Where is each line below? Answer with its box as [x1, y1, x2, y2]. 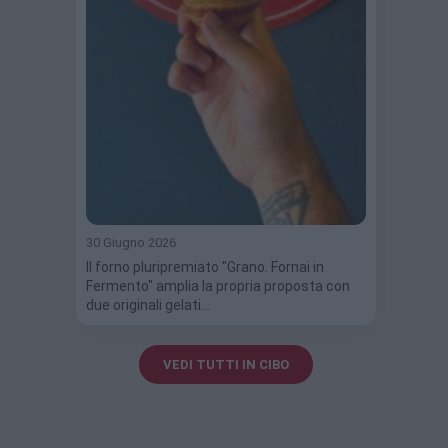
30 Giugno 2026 [86, 234, 176, 250]
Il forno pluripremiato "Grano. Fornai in [86, 258, 324, 275]
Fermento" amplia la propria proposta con [86, 277, 350, 294]
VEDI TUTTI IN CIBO [163, 356, 289, 372]
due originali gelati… [86, 296, 210, 313]
